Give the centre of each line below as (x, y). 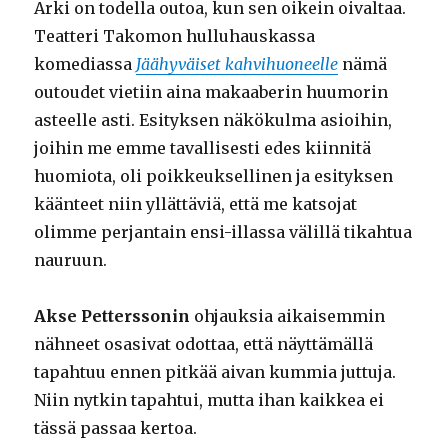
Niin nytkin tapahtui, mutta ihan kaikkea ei (209, 400)
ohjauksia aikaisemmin (288, 316)
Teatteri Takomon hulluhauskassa (175, 36)
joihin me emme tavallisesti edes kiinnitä (203, 148)
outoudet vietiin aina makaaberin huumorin (211, 92)
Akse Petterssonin (112, 316)
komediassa (85, 64)
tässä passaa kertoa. (116, 428)
